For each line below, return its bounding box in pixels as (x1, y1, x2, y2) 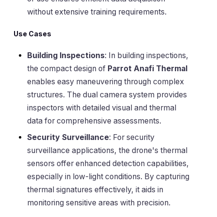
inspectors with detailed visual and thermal (27, 103, 176, 113)
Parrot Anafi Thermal (108, 64, 187, 74)
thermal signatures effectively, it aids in (27, 185, 163, 195)
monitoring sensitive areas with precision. (27, 198, 170, 208)
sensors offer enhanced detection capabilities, (27, 159, 189, 169)
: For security (109, 133, 155, 142)
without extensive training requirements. (27, 7, 167, 17)
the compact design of (27, 64, 108, 74)
